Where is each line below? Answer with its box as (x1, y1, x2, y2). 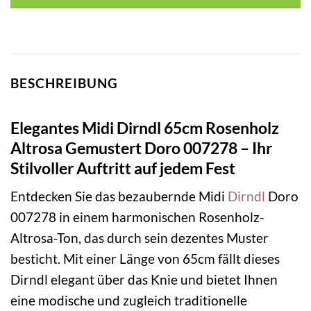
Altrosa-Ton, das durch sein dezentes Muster (10, 230, 269, 246)
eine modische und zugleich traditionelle (10, 292, 247, 309)
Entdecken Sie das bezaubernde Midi (10, 188, 228, 205)
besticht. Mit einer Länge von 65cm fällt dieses (10, 251, 280, 267)
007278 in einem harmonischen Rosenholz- (10, 209, 264, 226)
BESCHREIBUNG (10, 75, 118, 92)
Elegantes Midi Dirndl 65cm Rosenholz (10, 117, 279, 137)
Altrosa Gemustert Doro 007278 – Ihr (10, 137, 272, 158)
